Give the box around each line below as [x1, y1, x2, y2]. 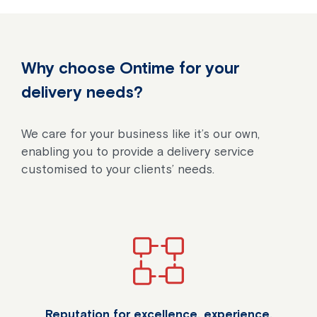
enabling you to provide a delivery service [21, 144, 254, 158]
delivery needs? [21, 82, 143, 101]
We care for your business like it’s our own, [21, 126, 260, 141]
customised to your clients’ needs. [21, 161, 214, 176]
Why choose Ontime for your [21, 58, 239, 77]
